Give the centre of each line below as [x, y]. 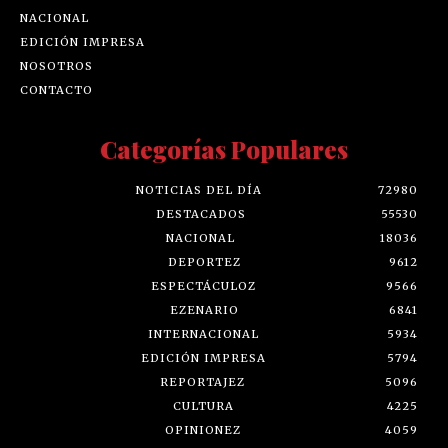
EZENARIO [204, 310]
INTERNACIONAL [203, 334]
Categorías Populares [224, 149]
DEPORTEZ [204, 262]
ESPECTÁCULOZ [203, 286]
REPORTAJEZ [202, 382]
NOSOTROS [56, 66]
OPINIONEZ [202, 430]
